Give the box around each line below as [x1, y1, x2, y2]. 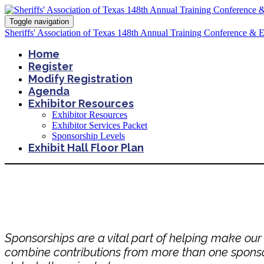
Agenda [28, 85, 70, 97]
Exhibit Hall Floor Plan [28, 141, 144, 154]
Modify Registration [28, 72, 133, 85]
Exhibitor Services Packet [52, 120, 147, 130]
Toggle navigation [9, 17, 69, 26]
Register [28, 60, 73, 72]
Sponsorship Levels [52, 131, 125, 141]
